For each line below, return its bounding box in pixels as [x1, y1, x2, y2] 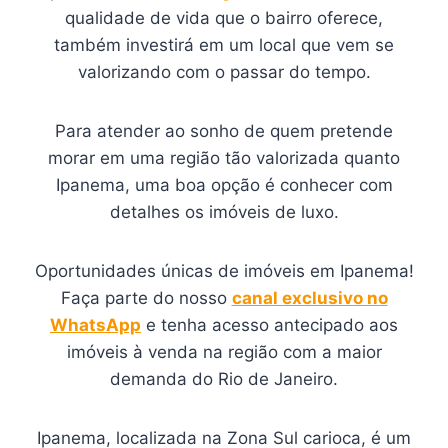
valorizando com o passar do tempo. [77, 62, 371, 83]
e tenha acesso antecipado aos [141, 315, 398, 336]
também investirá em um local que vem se [54, 35, 394, 56]
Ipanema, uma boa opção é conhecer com [55, 175, 393, 196]
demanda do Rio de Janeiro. [110, 369, 338, 390]
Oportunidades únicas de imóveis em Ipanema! [34, 261, 414, 282]
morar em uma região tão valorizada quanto [48, 148, 400, 169]
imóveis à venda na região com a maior [66, 342, 382, 363]
